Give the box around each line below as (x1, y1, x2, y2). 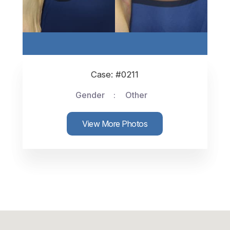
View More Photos (82, 119, 148, 129)
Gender (75, 90, 105, 100)
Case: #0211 (91, 69, 139, 80)
